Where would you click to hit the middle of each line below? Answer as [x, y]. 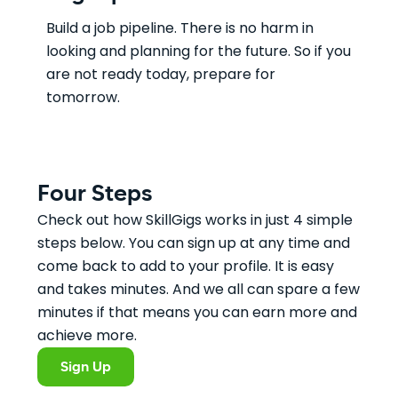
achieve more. [88, 335]
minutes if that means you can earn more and [198, 312]
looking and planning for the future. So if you [199, 51]
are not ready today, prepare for [161, 74]
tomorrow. [84, 97]
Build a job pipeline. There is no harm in [180, 28]
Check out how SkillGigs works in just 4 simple [195, 220]
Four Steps [95, 195]
